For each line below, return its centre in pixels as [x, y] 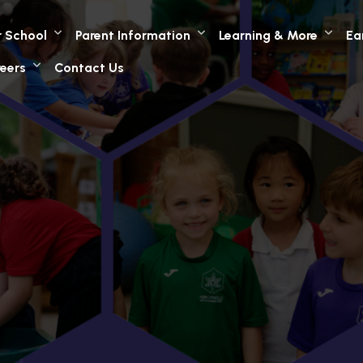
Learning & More [269, 35]
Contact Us [90, 67]
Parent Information [133, 35]
